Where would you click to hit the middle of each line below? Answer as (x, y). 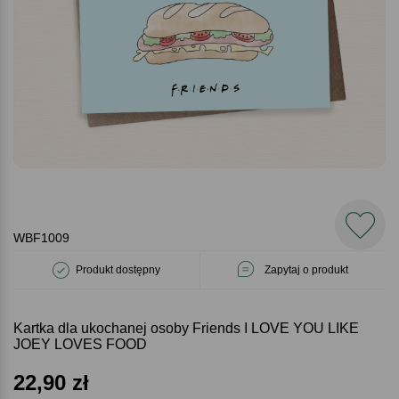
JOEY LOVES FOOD (80, 344)
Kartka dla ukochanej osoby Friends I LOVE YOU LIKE (186, 328)
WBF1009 (41, 238)
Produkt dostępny (118, 270)
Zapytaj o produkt (306, 270)
